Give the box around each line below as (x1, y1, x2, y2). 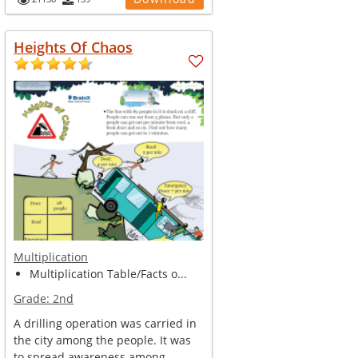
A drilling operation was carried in (14, 316, 197, 331)
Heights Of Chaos (14, 38, 133, 57)
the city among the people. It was (14, 332, 192, 348)
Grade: (14, 291, 54, 306)
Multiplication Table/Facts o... (30, 266, 188, 281)
